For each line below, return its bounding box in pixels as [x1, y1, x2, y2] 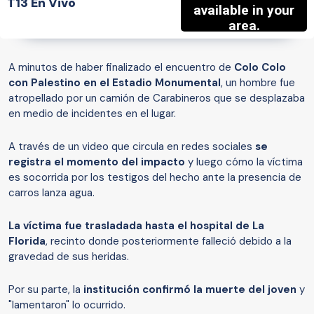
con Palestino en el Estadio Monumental [8, 76, 221, 90]
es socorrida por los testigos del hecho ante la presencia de [8, 170, 301, 185]
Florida [8, 234, 46, 249]
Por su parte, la [8, 282, 81, 297]
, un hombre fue [221, 76, 295, 90]
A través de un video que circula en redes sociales [8, 139, 255, 154]
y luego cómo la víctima [185, 155, 303, 170]
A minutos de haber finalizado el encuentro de [8, 60, 231, 75]
